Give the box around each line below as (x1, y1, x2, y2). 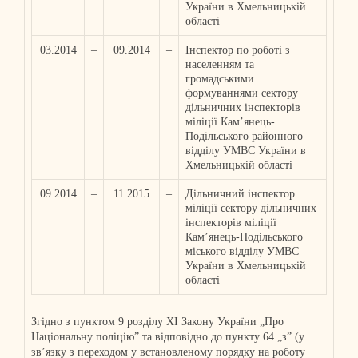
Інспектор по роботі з (185, 44, 290, 56)
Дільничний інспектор (185, 188, 295, 200)
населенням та (185, 58, 254, 70)
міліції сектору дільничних (185, 202, 316, 214)
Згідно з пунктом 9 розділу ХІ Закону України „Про (31, 316, 284, 328)
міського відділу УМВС (185, 245, 299, 257)
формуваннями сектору (185, 87, 298, 99)
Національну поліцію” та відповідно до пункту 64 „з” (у (31, 331, 304, 343)
